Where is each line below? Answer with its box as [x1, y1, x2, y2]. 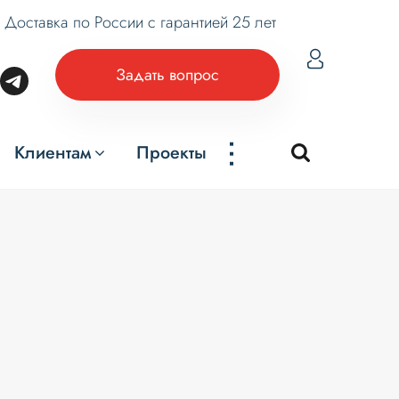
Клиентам [14, 140, 92, 166]
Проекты [136, 140, 208, 166]
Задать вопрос [115, 62, 219, 86]
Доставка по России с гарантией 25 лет [4, 11, 277, 34]
